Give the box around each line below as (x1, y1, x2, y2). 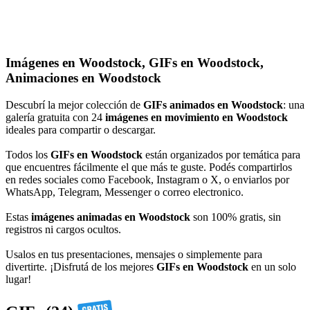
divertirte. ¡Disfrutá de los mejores (6, 260, 156, 273)
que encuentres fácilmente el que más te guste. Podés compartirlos (6, 161, 292, 173)
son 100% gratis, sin (190, 210, 281, 223)
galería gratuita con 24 (6, 111, 105, 123)
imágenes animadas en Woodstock (31, 210, 190, 223)
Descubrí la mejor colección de (6, 98, 143, 111)
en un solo (248, 260, 296, 273)
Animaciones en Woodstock (6, 71, 161, 86)
